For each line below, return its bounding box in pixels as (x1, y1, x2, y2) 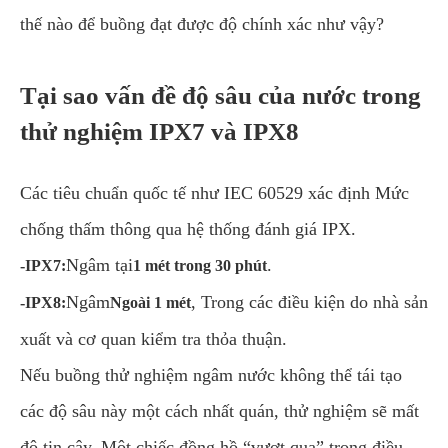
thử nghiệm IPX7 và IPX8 (20, 118, 299, 145)
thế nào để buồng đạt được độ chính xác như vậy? (20, 14, 384, 34)
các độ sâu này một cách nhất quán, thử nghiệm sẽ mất (20, 401, 419, 421)
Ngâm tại (66, 255, 133, 275)
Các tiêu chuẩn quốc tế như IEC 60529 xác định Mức (20, 183, 409, 203)
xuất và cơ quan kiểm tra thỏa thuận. (20, 329, 287, 349)
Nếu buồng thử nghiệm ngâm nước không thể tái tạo (20, 365, 402, 385)
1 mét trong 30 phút (133, 257, 267, 274)
